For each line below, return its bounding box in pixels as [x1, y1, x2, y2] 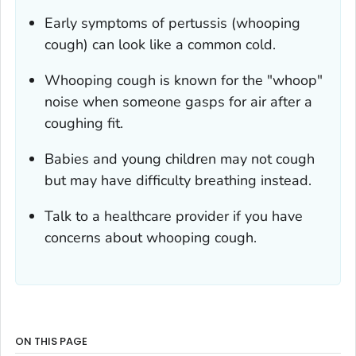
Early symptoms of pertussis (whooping [44, 13, 300, 33]
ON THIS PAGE [15, 333, 87, 349]
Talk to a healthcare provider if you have [44, 206, 303, 226]
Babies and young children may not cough [44, 149, 315, 168]
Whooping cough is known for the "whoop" [44, 70, 323, 90]
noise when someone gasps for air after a [44, 91, 312, 111]
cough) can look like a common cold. [44, 34, 276, 54]
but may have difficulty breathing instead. [44, 170, 311, 190]
